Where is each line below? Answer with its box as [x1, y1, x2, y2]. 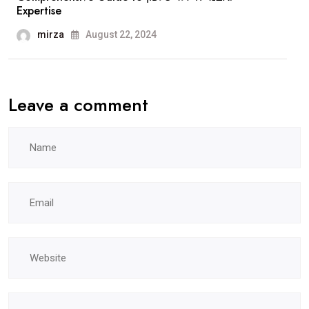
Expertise [17, 3, 61, 19]
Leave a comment [8, 92, 148, 119]
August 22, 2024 [83, 29, 157, 41]
